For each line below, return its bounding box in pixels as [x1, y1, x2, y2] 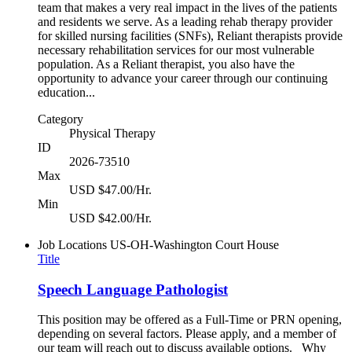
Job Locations [38, 238, 107, 251]
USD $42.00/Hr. [69, 211, 152, 225]
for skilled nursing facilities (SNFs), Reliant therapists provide [38, 29, 343, 42]
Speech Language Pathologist [38, 280, 228, 298]
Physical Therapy [69, 126, 156, 140]
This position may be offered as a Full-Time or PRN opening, [38, 313, 342, 327]
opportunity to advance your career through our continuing [38, 71, 328, 85]
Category [38, 112, 83, 126]
